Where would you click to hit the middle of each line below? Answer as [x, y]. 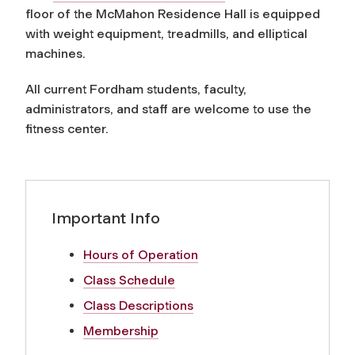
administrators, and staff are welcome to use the [168, 109]
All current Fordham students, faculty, [136, 89]
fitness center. [67, 128]
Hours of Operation [141, 254]
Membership [121, 330]
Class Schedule [129, 280]
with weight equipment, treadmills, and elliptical [166, 33]
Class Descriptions [138, 305]
